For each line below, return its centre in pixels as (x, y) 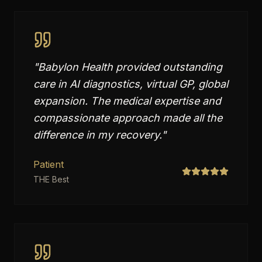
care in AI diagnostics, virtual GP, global (131, 84)
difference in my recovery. (97, 135)
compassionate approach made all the (128, 118)
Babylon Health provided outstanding (130, 67)
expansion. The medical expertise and (127, 101)
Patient (49, 164)
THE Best (51, 179)
